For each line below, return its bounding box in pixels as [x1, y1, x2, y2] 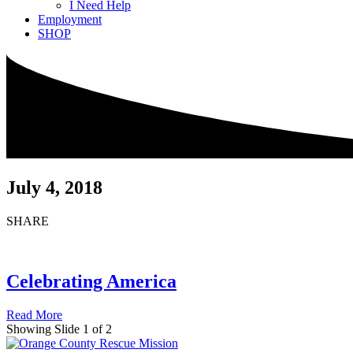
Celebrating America [6, 270, 176, 292]
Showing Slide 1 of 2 [6, 321, 112, 336]
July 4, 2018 [6, 176, 102, 198]
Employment [38, 13, 102, 27]
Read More [6, 307, 62, 321]
